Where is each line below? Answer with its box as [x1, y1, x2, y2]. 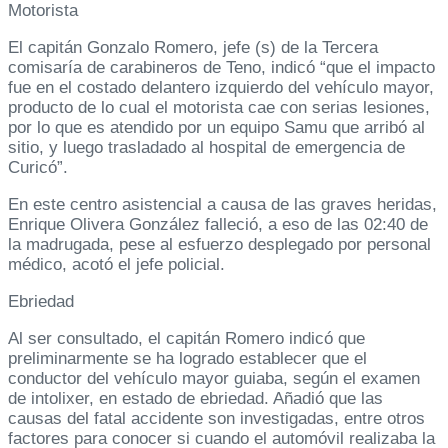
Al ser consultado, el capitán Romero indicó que [8, 329, 365, 349]
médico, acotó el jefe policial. [8, 255, 225, 275]
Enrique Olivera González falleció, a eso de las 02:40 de [8, 215, 428, 235]
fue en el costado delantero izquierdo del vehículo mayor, [8, 78, 434, 98]
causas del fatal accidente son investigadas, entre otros [8, 409, 425, 429]
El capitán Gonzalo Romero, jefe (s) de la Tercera [8, 38, 378, 58]
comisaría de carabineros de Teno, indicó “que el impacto [8, 58, 435, 78]
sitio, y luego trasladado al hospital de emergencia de [8, 138, 405, 158]
